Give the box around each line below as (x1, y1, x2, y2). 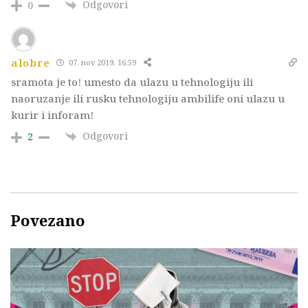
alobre (11, 55, 50, 69)
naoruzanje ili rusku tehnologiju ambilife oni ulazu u (11, 91, 285, 105)
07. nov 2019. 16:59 (67, 57, 137, 68)
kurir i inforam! (11, 107, 93, 122)
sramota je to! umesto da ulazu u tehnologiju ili (11, 74, 253, 89)
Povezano (10, 210, 85, 231)
